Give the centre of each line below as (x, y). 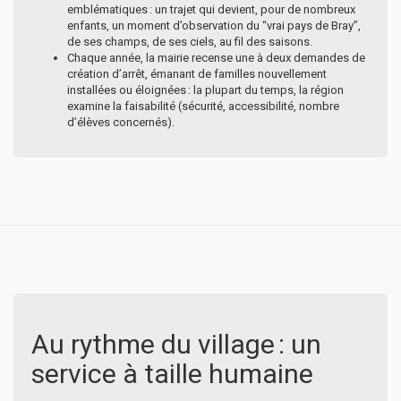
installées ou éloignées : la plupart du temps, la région (205, 90)
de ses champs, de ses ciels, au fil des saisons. (190, 41)
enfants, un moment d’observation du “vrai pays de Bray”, (214, 25)
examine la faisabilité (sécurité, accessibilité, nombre (203, 106)
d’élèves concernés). (121, 122)
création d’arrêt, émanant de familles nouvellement (197, 73)
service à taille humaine (172, 373)
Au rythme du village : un (176, 344)
